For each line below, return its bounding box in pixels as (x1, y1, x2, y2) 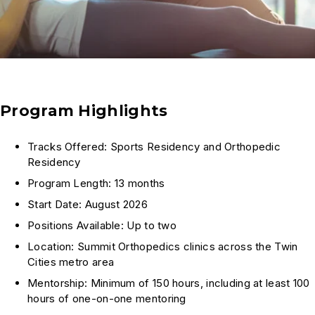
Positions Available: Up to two (27, 218, 176, 232)
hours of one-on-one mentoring (27, 291, 186, 305)
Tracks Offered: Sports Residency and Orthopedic (27, 139, 281, 153)
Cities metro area (27, 255, 115, 269)
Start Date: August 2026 (27, 197, 148, 211)
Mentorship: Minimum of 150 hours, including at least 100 (27, 276, 310, 290)
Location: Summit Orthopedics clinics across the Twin (27, 239, 298, 253)
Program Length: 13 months (27, 176, 165, 190)
